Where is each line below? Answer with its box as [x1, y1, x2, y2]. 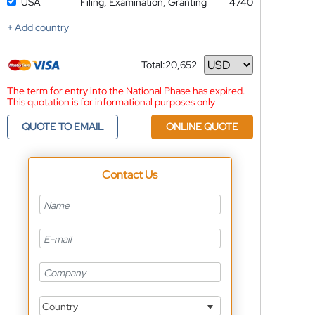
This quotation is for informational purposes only [6, 96, 215, 108]
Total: [141, 58, 165, 71]
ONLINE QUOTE [165, 120, 238, 133]
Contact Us [102, 167, 158, 182]
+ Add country [6, 21, 69, 34]
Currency [141, 63, 182, 77]
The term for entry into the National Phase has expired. [6, 84, 245, 97]
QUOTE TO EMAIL [21, 120, 103, 133]
